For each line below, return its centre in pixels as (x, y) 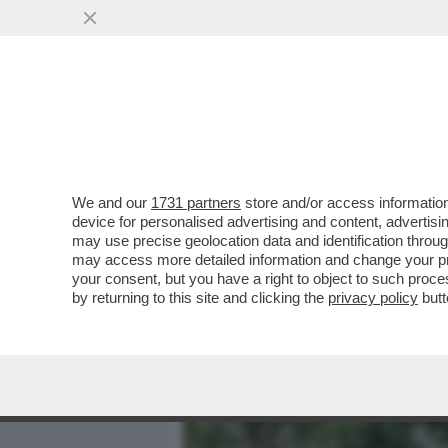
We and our (111, 202)
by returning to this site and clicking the (200, 297)
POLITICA (401, 127)
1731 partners (196, 202)
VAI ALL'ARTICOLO (283, 270)
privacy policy (373, 297)
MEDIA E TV (298, 127)
